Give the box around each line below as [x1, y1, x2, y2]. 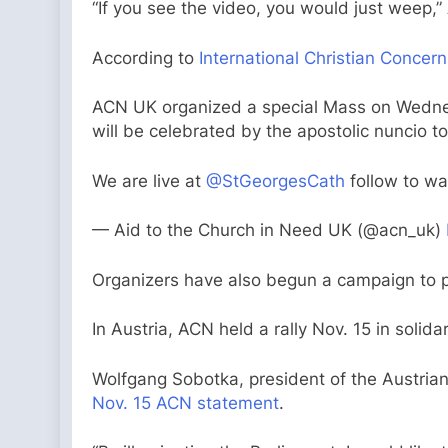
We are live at [92, 170, 206, 191]
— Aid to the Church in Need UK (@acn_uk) [92, 220, 446, 241]
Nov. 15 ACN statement [92, 392, 279, 413]
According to [92, 47, 199, 68]
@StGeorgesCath [206, 170, 345, 191]
